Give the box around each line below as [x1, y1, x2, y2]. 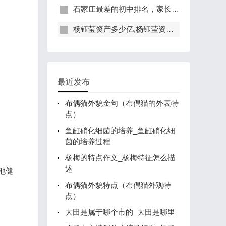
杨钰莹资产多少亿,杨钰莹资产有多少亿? [73, 25, 166, 33]
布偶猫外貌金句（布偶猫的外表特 [65, 99, 179, 107]
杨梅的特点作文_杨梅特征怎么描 [65, 153, 175, 162]
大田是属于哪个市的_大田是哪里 [65, 208, 175, 216]
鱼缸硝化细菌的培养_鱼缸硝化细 [65, 126, 175, 135]
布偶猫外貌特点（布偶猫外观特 [65, 181, 171, 189]
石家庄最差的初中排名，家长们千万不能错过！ [73, 5, 172, 13]
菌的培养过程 [65, 137, 110, 146]
